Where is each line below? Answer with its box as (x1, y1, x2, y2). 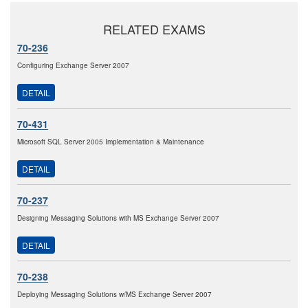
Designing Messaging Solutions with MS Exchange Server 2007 (17, 213, 219, 223)
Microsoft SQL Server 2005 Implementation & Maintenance (17, 137, 204, 147)
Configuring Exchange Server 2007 (17, 60, 129, 71)
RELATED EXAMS (102, 20, 206, 38)
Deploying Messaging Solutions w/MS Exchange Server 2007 (17, 289, 212, 300)
